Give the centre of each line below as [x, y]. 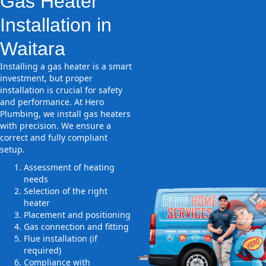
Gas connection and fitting [76, 227]
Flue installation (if [61, 239]
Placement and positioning [77, 215]
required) [42, 251]
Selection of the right [66, 191]
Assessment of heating [69, 167]
